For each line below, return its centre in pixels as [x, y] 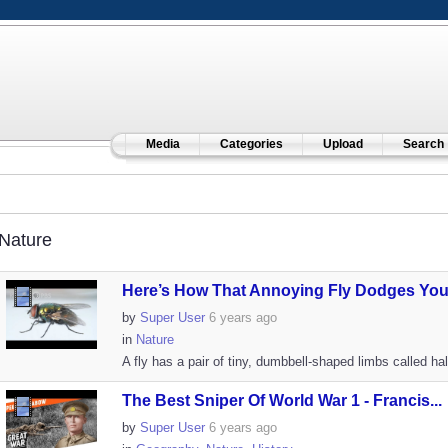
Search [423, 144]
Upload [342, 144]
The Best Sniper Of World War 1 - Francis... [281, 400]
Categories [251, 144]
